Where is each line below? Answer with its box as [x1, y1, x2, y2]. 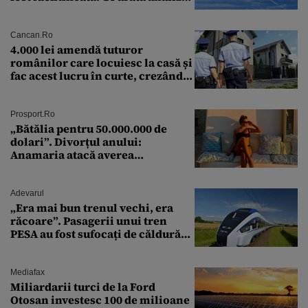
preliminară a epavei [10, 2, 124, 18]
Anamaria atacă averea [10, 147, 134, 163]
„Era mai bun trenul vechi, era [10, 200, 173, 216]
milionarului [10, 160, 82, 176]
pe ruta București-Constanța [10, 239, 163, 255]
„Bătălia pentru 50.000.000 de [10, 121, 167, 137]
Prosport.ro [10, 109, 55, 120]
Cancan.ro [10, 30, 53, 41]
